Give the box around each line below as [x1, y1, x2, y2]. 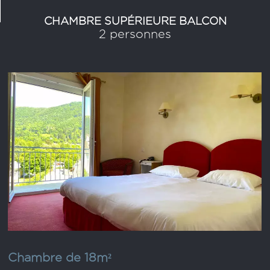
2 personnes [99, 27, 171, 41]
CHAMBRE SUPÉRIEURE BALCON [43, 15, 227, 27]
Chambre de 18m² [8, 251, 112, 265]
